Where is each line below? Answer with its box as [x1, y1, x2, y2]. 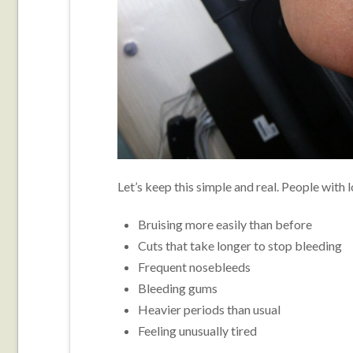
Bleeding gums [138, 281, 218, 296]
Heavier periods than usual [138, 302, 281, 318]
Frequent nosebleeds [138, 259, 251, 275]
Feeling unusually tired [138, 323, 258, 339]
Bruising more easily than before [138, 217, 313, 232]
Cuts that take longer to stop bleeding [138, 238, 343, 254]
